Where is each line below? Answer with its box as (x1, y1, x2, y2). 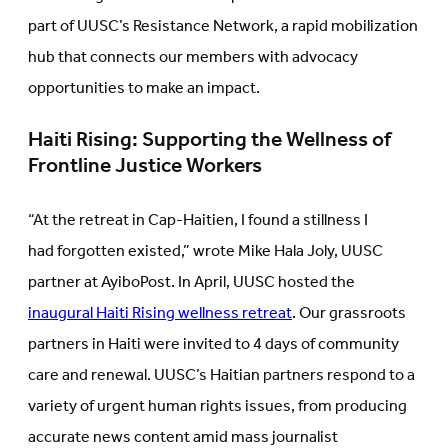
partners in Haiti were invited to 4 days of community (28, 328, 399, 360)
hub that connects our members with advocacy (28, 42, 358, 74)
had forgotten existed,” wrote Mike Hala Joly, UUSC (28, 235, 383, 267)
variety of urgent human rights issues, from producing (28, 390, 407, 422)
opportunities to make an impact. (28, 73, 260, 105)
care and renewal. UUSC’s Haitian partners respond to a (28, 359, 415, 391)
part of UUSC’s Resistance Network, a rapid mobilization (28, 11, 418, 43)
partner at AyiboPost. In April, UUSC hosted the (28, 266, 355, 298)
